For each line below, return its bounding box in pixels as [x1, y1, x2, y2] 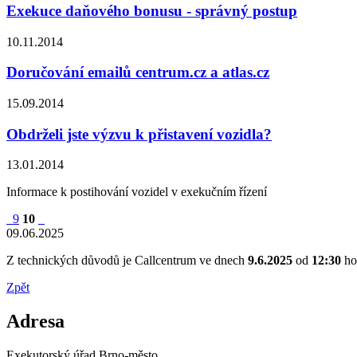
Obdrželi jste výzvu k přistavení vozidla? [6, 125, 272, 143]
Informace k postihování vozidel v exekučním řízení [6, 185, 267, 199]
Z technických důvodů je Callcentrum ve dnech [6, 253, 248, 268]
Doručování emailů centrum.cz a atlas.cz [6, 64, 269, 81]
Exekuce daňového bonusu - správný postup [6, 2, 297, 19]
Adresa [6, 311, 65, 332]
